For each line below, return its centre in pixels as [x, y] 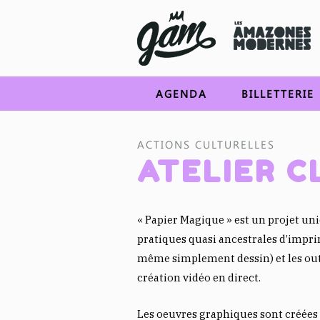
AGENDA [181, 94]
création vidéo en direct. [199, 277]
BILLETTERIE [277, 94]
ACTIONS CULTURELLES [206, 144]
